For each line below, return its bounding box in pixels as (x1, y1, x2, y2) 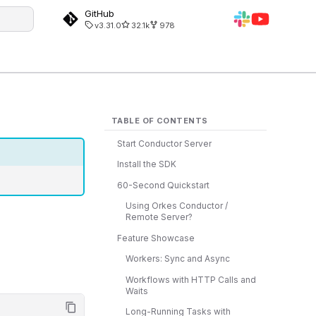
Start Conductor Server (117, 138, 212, 149)
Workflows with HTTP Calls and (126, 274, 256, 285)
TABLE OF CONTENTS (111, 116, 208, 126)
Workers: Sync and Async (126, 253, 230, 264)
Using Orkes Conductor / (126, 200, 228, 211)
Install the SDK (117, 159, 176, 169)
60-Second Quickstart (117, 179, 209, 190)
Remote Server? (126, 212, 193, 222)
